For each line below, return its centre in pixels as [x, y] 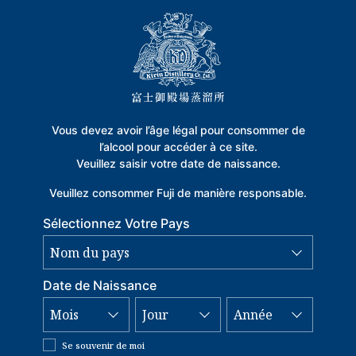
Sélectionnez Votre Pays [116, 223]
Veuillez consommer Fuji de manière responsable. [178, 192]
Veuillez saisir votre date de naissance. [178, 163]
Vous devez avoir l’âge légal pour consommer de [178, 130]
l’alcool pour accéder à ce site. [178, 146]
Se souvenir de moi [103, 345]
